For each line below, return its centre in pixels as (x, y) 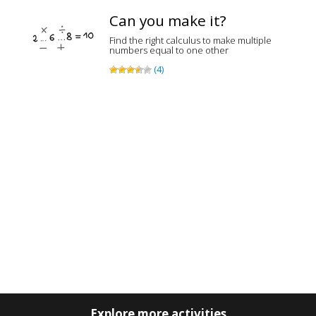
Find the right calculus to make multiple (190, 40)
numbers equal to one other (169, 50)
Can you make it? (168, 20)
